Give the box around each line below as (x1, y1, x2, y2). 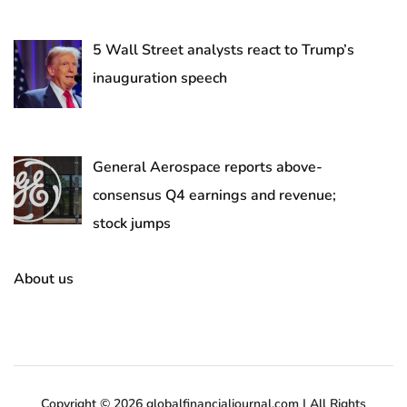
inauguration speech (93, 67, 227, 88)
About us (14, 268, 74, 289)
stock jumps (93, 213, 171, 233)
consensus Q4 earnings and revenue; (93, 184, 336, 205)
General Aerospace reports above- (93, 156, 323, 177)
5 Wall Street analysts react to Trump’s (93, 39, 354, 60)
